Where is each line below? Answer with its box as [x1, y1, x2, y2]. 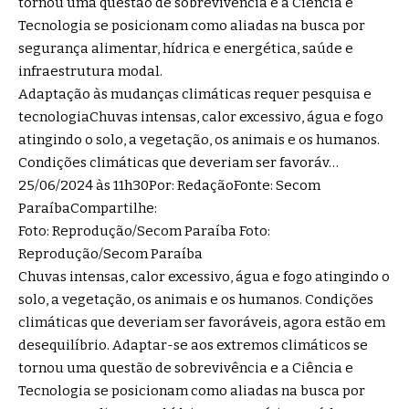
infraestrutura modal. [18, 63, 163, 80]
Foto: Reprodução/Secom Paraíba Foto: [18, 223, 270, 240]
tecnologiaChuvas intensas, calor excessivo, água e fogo [18, 109, 383, 126]
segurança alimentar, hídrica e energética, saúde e [18, 40, 353, 58]
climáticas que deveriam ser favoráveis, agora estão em [18, 314, 385, 331]
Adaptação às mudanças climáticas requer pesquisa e [18, 86, 372, 103]
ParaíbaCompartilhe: [18, 200, 157, 217]
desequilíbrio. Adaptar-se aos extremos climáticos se [18, 337, 368, 354]
